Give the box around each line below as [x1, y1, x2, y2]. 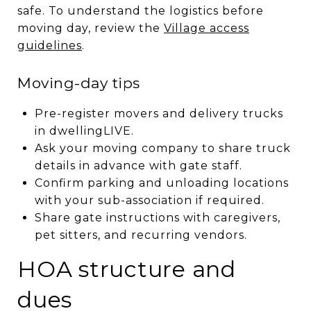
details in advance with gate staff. [34, 158, 242, 172]
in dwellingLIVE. [34, 124, 134, 137]
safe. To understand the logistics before [17, 3, 264, 17]
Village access [164, 21, 249, 35]
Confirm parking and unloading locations [34, 176, 289, 190]
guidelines [17, 38, 82, 52]
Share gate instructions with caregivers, [34, 210, 280, 224]
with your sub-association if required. [34, 193, 264, 207]
